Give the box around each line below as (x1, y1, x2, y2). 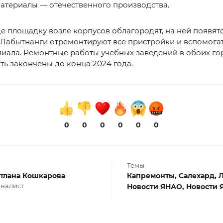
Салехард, (178, 171, 219, 180)
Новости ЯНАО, (126, 182, 186, 191)
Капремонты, (126, 171, 179, 180)
